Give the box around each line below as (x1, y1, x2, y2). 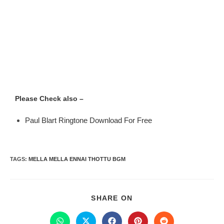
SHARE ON (91, 194, 133, 202)
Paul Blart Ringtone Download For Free (25, 116, 152, 124)
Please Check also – (15, 94, 83, 102)
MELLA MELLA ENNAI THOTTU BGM (28, 156, 125, 162)
